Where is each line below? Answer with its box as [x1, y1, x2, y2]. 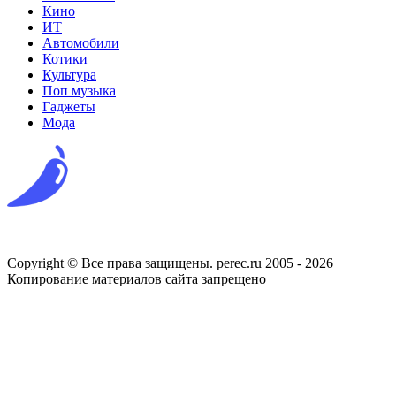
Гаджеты [42, 98, 95, 114]
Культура [42, 66, 96, 82]
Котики [42, 50, 88, 66]
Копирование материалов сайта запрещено [7, 270, 266, 286]
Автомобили [42, 34, 119, 50]
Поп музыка [42, 82, 116, 98]
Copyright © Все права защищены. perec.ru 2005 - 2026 [7, 255, 333, 270]
